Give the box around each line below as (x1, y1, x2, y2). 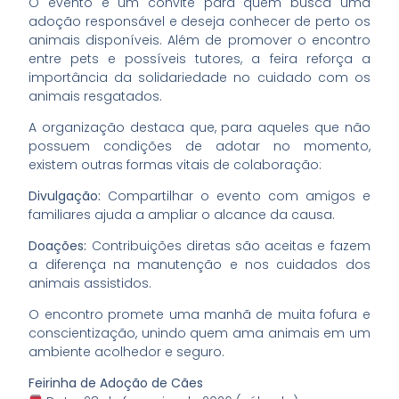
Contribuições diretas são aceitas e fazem (86, 236, 370, 255)
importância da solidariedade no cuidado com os (28, 68, 370, 86)
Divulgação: (28, 186, 109, 205)
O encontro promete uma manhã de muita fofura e (28, 305, 370, 323)
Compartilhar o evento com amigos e (108, 186, 370, 205)
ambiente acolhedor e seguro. (28, 342, 225, 361)
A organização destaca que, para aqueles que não (28, 118, 370, 136)
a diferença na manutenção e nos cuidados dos (28, 255, 370, 273)
